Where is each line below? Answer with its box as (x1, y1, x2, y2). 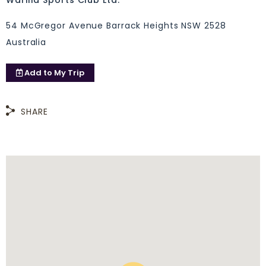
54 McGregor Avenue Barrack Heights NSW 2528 (6, 19, 226, 31)
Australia (6, 36, 47, 48)
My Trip (52, 67, 84, 79)
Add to (24, 67, 52, 79)
